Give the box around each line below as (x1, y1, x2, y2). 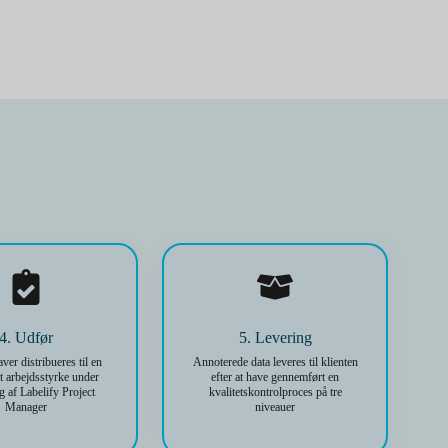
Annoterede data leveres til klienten (192, 355, 358, 369)
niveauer (255, 400, 296, 414)
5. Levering (238, 329, 312, 346)
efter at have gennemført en (211, 370, 340, 384)
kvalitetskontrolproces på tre (208, 385, 342, 399)
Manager (4, 400, 47, 414)
